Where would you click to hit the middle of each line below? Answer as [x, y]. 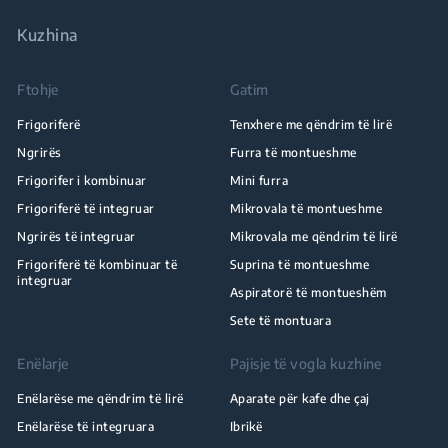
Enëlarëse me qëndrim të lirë [100, 398]
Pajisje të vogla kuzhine [305, 363]
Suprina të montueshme [299, 264]
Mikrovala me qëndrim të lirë [313, 236]
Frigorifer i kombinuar [82, 180]
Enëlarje [43, 363]
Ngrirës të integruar [76, 236]
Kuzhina [47, 35]
